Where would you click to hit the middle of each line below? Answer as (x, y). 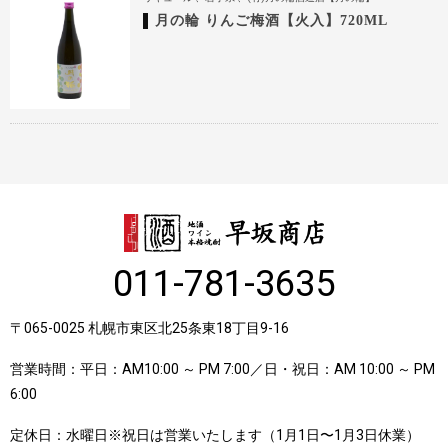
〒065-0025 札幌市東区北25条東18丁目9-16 (149, 327)
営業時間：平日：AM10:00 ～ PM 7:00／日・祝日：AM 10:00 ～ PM (222, 368)
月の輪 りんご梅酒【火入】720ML (271, 21)
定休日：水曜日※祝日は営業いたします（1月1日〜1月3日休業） (215, 434)
